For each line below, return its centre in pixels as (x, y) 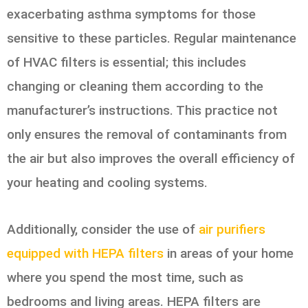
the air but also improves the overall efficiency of (151, 159)
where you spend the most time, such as (125, 278)
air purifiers (232, 230)
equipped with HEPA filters (85, 254)
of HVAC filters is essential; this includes (126, 63)
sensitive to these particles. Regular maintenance (152, 38)
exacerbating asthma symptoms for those (131, 14)
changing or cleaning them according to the (135, 87)
